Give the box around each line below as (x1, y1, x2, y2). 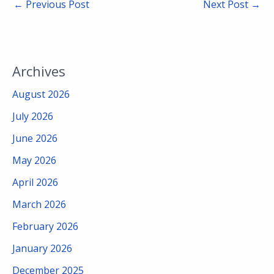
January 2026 (12, 241, 72, 255)
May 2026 (12, 153, 56, 167)
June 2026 (12, 131, 57, 145)
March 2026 (12, 197, 66, 211)
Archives (12, 61, 65, 80)
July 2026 (12, 109, 53, 123)
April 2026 (12, 175, 58, 189)
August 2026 (12, 87, 70, 101)
